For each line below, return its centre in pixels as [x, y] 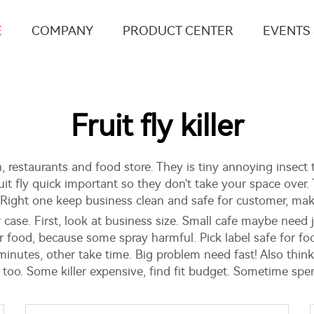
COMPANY [62, 31]
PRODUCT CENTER [178, 31]
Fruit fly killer [157, 126]
